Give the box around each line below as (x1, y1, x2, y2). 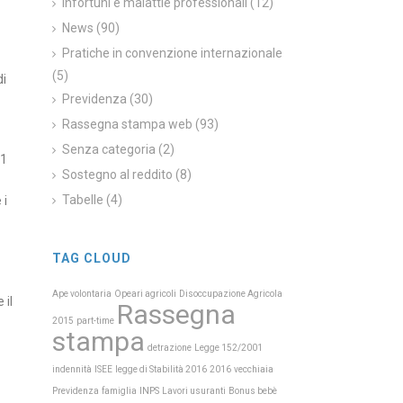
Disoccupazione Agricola (179, 289, 283, 299)
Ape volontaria (52, 289, 112, 299)
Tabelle (62, 193, 104, 207)
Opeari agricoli (114, 289, 177, 299)
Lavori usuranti (162, 386, 227, 396)
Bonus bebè (228, 386, 278, 396)
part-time (76, 316, 115, 326)
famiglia (102, 386, 138, 396)
